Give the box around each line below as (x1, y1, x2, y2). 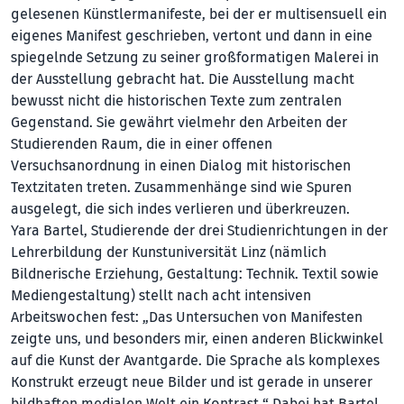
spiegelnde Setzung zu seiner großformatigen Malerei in (11, 48, 379, 67)
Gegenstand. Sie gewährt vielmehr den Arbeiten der (11, 113, 347, 132)
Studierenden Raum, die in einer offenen (11, 134, 272, 153)
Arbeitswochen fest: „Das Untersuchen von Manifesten (11, 308, 363, 326)
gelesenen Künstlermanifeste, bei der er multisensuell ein (11, 5, 387, 23)
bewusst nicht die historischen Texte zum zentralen (11, 91, 342, 110)
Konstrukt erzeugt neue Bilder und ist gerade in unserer (11, 372, 372, 391)
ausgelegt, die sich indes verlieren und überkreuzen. (11, 199, 350, 218)
